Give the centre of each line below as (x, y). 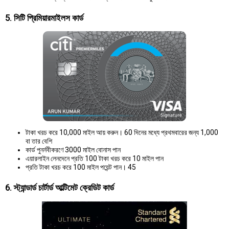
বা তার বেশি (39, 141)
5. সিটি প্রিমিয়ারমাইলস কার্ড (44, 18)
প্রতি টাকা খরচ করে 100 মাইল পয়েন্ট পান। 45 (81, 167)
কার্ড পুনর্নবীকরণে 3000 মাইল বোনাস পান (73, 150)
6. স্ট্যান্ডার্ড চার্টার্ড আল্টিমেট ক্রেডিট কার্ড (60, 188)
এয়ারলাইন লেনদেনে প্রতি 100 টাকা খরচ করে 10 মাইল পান (95, 159)
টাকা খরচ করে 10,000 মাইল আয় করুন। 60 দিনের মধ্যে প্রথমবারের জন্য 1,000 (122, 133)
